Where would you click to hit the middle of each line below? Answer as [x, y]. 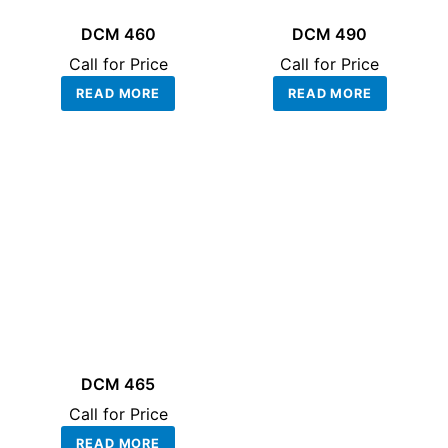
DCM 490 [330, 34]
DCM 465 [118, 383]
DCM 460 [118, 34]
